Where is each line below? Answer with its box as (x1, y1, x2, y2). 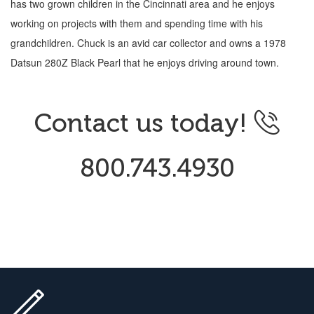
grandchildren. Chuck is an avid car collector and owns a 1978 (11, 36, 286, 50)
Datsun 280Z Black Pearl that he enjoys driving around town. (11, 55, 279, 69)
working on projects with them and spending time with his (11, 16, 263, 30)
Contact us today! (34, 108, 254, 138)
